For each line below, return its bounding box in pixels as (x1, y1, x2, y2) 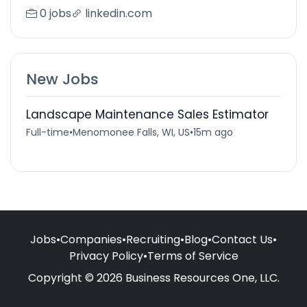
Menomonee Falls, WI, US (72, 125, 190, 139)
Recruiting (126, 231, 180, 247)
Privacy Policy (69, 247, 143, 264)
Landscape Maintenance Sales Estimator (25, 106, 269, 123)
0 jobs (39, 5, 71, 22)
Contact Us (212, 231, 273, 247)
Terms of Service (147, 247, 238, 264)
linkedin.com (84, 5, 152, 22)
